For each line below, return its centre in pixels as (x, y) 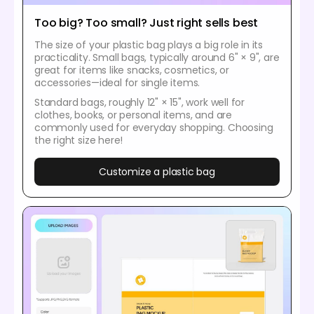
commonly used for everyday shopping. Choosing (154, 128)
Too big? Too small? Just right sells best (146, 23)
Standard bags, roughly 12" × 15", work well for (139, 103)
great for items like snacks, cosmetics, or (132, 70)
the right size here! (79, 141)
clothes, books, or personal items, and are (133, 115)
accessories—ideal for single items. (117, 83)
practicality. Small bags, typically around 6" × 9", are (157, 58)
